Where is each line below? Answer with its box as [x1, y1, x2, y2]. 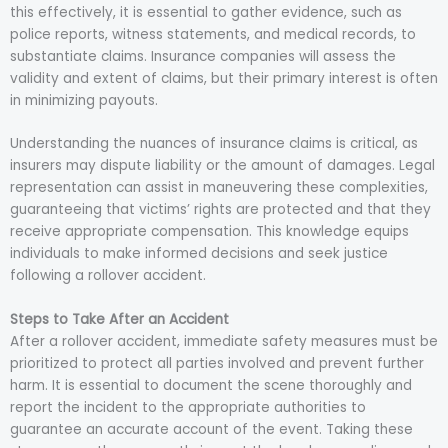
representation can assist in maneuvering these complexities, [10, 178, 428, 198]
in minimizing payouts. [10, 90, 158, 110]
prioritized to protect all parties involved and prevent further [10, 354, 424, 374]
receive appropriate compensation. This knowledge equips [10, 222, 409, 242]
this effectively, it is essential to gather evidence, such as [10, 2, 402, 22]
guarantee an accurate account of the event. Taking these [10, 420, 413, 440]
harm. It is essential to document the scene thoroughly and [10, 376, 412, 396]
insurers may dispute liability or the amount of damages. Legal [10, 156, 435, 176]
